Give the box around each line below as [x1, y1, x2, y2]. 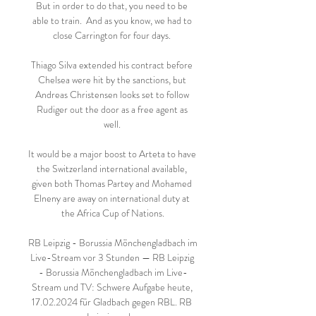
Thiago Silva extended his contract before [31, 58, 193, 72]
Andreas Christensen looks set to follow [35, 87, 189, 102]
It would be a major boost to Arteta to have [28, 147, 196, 161]
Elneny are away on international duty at [34, 191, 190, 205]
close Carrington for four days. [53, 28, 173, 42]
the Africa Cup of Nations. [61, 206, 164, 220]
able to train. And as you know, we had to [32, 13, 192, 28]
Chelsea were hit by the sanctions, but [37, 73, 186, 87]
